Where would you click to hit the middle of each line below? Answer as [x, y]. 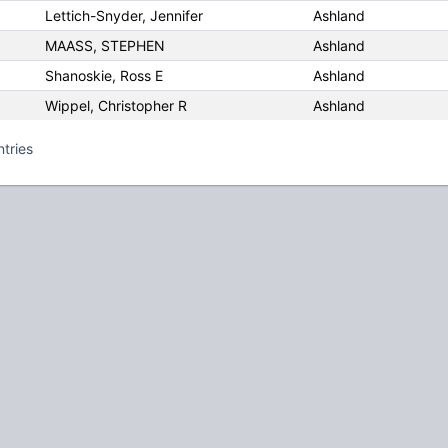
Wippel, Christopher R [115, 106]
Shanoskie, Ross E [103, 76]
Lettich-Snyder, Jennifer [123, 16]
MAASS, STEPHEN [104, 46]
